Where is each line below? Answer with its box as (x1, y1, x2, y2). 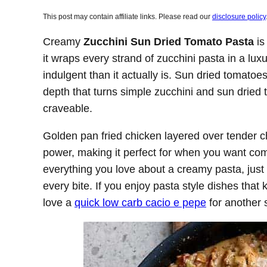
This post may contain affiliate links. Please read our (43, 13, 212, 21)
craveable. (43, 103, 92, 114)
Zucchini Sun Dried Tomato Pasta (83, 36, 254, 48)
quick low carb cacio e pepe (74, 197, 206, 209)
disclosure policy (212, 13, 266, 21)
